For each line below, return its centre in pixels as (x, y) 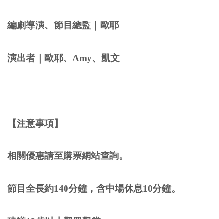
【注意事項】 (35, 123)
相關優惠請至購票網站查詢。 (68, 156)
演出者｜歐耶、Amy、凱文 (64, 58)
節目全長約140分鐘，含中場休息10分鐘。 (94, 189)
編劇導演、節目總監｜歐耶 (63, 25)
